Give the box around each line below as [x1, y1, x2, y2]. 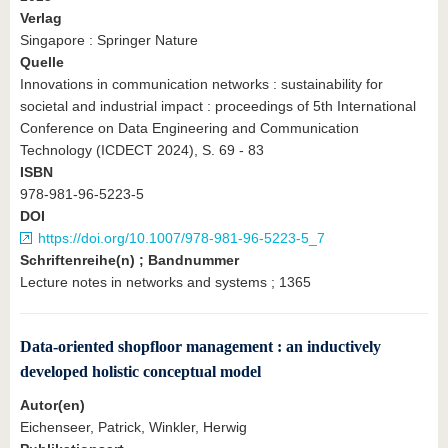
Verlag [20, 10, 62, 26]
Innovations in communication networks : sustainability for [20, 76, 383, 92]
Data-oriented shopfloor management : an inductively [20, 338, 381, 355]
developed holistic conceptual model [20, 363, 261, 380]
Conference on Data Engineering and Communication [20, 120, 359, 136]
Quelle [20, 54, 64, 70]
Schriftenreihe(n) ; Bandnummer [20, 252, 239, 268]
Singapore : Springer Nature [20, 32, 198, 48]
